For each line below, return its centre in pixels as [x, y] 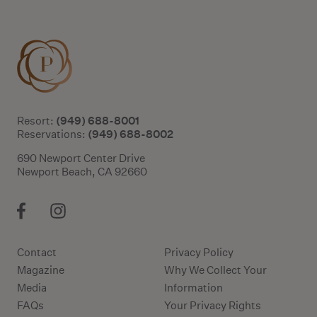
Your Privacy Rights [212, 305]
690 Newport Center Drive [81, 158]
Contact [37, 252]
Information [193, 288]
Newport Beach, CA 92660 [82, 172]
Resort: [36, 121]
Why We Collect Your [215, 270]
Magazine [41, 270]
